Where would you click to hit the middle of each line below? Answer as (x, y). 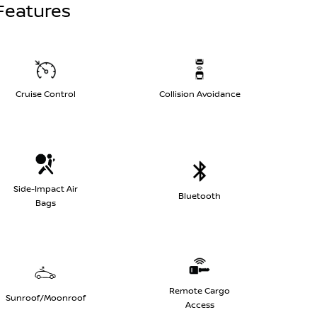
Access (200, 305)
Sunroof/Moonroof (45, 298)
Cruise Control (45, 94)
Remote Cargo (200, 291)
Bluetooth (200, 196)
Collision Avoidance (200, 94)
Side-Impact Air (45, 189)
